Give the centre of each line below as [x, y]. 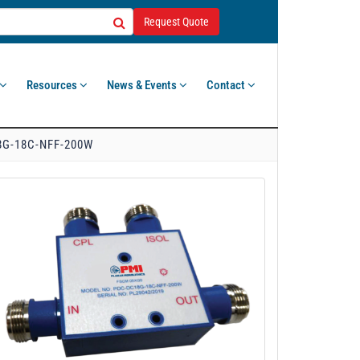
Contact [227, 85]
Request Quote [176, 22]
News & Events [143, 85]
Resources [53, 85]
